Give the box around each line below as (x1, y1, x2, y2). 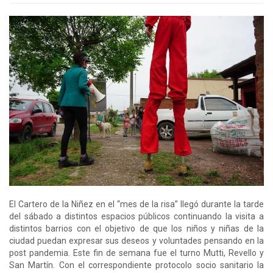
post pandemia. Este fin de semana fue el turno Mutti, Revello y (9, 247, 264, 258)
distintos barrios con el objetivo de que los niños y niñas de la (9, 223, 264, 233)
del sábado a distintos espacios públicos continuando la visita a (9, 211, 264, 221)
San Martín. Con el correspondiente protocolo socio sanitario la (9, 260, 264, 270)
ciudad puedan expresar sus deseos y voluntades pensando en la (9, 235, 264, 246)
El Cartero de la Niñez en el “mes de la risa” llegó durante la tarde (9, 199, 264, 209)
